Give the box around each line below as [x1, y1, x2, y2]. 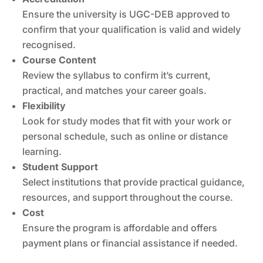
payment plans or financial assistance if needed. [22, 237, 238, 249]
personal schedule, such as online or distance [22, 130, 228, 142]
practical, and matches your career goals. [22, 84, 207, 96]
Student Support [22, 160, 99, 173]
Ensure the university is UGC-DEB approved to [22, 8, 231, 20]
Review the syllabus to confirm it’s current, [22, 69, 211, 81]
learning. [22, 145, 62, 157]
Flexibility [22, 99, 66, 112]
